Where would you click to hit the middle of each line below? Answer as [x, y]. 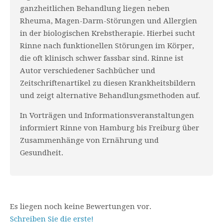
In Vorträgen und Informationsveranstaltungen [107, 115]
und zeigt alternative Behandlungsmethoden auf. [110, 96]
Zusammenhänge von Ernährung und [89, 140]
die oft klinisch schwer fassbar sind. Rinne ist [102, 58]
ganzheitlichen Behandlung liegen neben [95, 8]
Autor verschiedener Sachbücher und [88, 71]
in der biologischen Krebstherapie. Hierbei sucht [108, 33]
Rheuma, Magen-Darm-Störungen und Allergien [109, 21]
